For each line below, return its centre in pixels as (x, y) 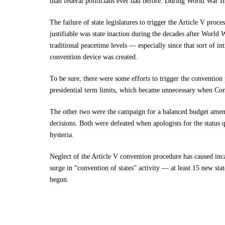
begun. (60, 180)
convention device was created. (94, 57)
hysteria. (62, 135)
